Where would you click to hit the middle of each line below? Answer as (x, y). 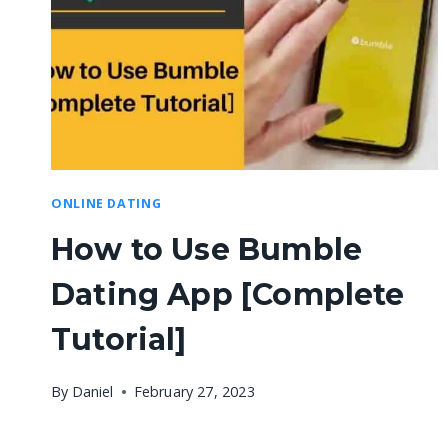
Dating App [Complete (228, 294)
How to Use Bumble (207, 249)
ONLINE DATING (106, 204)
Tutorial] (119, 339)
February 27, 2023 (194, 391)
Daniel (92, 391)
